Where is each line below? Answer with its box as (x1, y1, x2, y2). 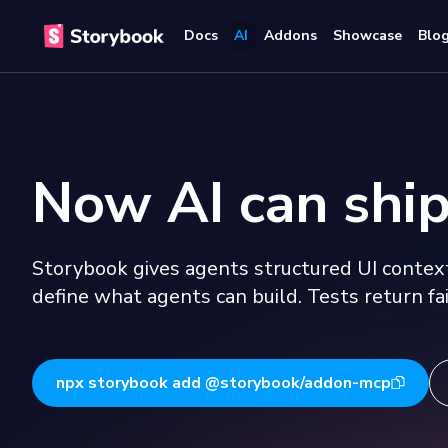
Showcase (333, 26, 402, 45)
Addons (264, 26, 317, 45)
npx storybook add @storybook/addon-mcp (56, 372, 391, 394)
